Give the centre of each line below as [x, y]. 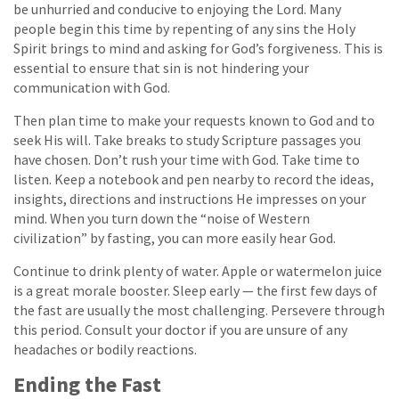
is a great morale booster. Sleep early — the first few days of [195, 291]
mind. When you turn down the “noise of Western [162, 219]
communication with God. [92, 88]
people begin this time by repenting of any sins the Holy [184, 29]
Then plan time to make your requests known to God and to [194, 121]
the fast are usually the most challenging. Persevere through [199, 310]
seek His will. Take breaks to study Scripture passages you [187, 140]
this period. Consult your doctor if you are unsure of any [180, 330]
